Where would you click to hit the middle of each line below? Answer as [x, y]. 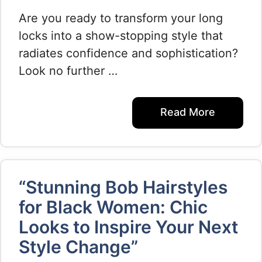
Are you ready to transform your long [121, 18]
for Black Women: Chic [113, 207]
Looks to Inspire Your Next [128, 227]
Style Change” [78, 247]
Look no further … [68, 71]
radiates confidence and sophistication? [128, 53]
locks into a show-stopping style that [121, 36]
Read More [188, 112]
